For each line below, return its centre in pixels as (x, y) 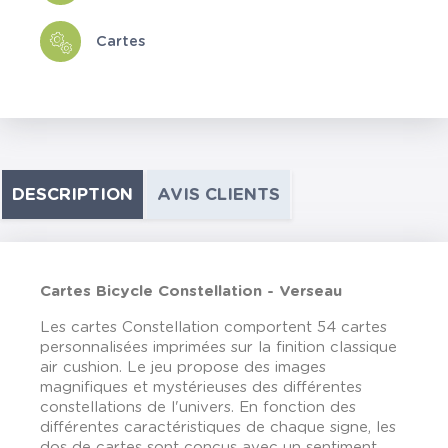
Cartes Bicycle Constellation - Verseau (191, 291)
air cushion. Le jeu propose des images (183, 367)
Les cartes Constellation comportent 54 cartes (213, 327)
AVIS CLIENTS (218, 194)
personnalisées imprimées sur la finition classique (218, 347)
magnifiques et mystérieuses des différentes (201, 387)
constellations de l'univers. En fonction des (198, 407)
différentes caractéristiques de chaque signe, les (218, 427)
